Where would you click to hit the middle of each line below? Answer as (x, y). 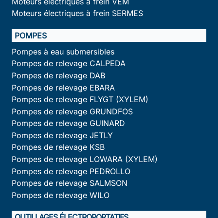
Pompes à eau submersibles (63, 51)
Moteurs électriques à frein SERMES (77, 13)
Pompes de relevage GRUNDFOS (72, 111)
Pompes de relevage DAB (58, 75)
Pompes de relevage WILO (61, 195)
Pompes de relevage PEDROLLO (71, 171)
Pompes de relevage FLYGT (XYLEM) (80, 100)
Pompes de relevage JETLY (62, 135)
